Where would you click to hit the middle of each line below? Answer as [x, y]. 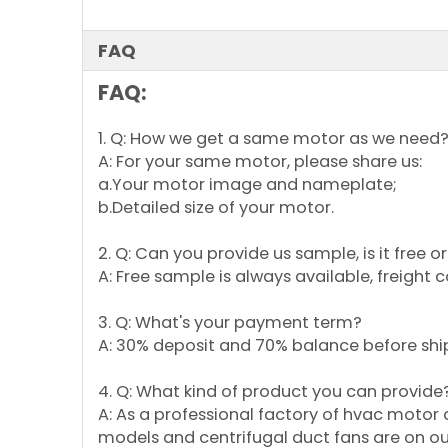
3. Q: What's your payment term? [230, 322]
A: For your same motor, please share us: [260, 161]
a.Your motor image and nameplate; [247, 184]
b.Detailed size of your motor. [216, 207]
